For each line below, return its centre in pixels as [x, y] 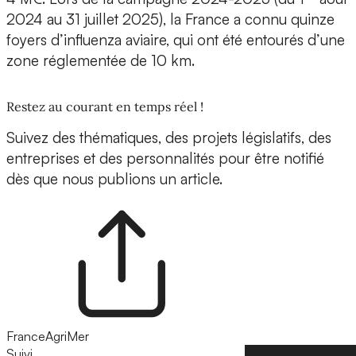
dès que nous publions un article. [114, 179]
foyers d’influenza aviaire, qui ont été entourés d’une [176, 40]
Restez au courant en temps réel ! [105, 107]
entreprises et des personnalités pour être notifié [165, 159]
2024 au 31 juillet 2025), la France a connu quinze [170, 19]
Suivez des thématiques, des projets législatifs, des [169, 138]
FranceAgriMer [48, 337]
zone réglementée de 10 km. [101, 61]
